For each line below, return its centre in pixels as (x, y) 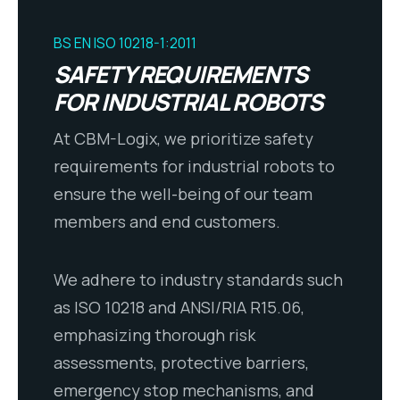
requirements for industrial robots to (194, 167)
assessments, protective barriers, (181, 363)
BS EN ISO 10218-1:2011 (125, 43)
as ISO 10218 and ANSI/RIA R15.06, (179, 308)
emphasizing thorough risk (154, 335)
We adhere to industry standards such (198, 280)
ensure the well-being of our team (183, 194)
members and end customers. (167, 222)
